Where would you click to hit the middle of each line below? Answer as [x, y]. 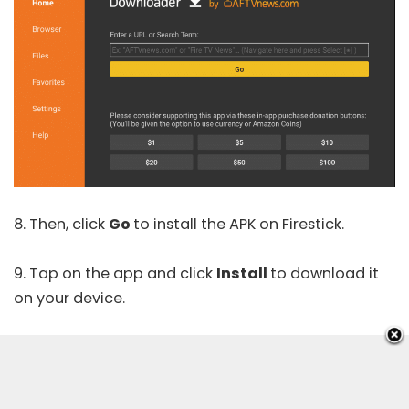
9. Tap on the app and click [115, 274]
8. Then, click [61, 225]
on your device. [69, 299]
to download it [325, 274]
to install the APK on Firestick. [239, 225]
